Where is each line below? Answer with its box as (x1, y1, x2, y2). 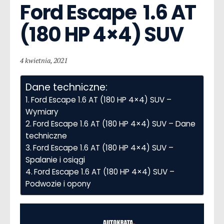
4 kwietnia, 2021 (20, 55, 67, 65)
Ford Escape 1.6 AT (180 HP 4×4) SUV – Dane (33, 118, 196, 129)
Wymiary (25, 106, 58, 117)
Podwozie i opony (25, 178, 91, 189)
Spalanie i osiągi (25, 154, 85, 165)
